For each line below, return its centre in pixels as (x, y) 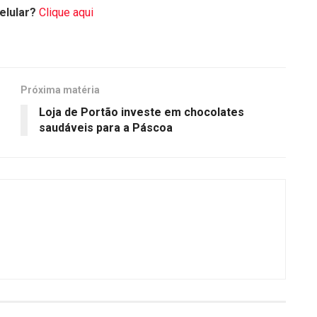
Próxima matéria (60, 90)
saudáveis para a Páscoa (106, 127)
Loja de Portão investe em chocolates (142, 112)
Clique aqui (66, 12)
